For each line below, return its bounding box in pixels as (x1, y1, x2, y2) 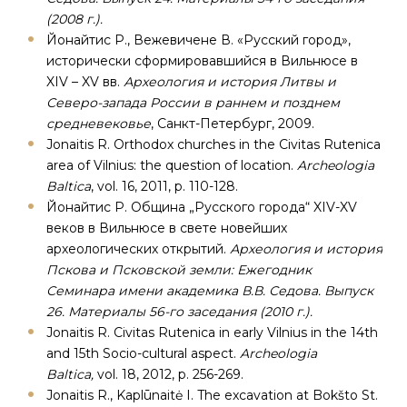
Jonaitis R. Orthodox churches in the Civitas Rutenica (46, 136, 381, 153)
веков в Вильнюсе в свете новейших (46, 220, 287, 236)
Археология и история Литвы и (124, 74, 336, 90)
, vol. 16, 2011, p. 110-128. (91, 178, 238, 194)
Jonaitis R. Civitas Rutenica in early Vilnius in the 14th (46, 324, 378, 341)
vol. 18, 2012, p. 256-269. (94, 366, 243, 382)
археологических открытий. (46, 241, 230, 257)
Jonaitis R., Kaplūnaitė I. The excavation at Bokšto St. (46, 387, 378, 403)
